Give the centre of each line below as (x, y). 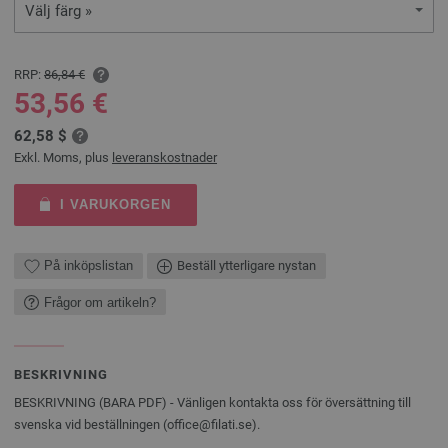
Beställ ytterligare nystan (246, 266)
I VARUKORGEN (115, 204)
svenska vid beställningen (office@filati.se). (140, 425)
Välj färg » (58, 11)
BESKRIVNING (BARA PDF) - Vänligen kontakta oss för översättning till (212, 403)
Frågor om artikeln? (100, 302)
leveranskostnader (164, 157)
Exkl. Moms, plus (63, 157)
